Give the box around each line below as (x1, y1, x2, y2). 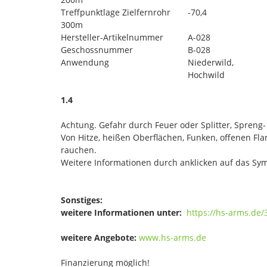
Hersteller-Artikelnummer (61, 31, 163, 43)
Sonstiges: (61, 194, 103, 206)
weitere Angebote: (61, 231, 136, 243)
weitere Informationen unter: (61, 206, 182, 218)
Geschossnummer (61, 44, 133, 55)
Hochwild (188, 69, 225, 80)
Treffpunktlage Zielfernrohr (61, 6, 170, 18)
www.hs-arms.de (139, 231, 206, 243)
